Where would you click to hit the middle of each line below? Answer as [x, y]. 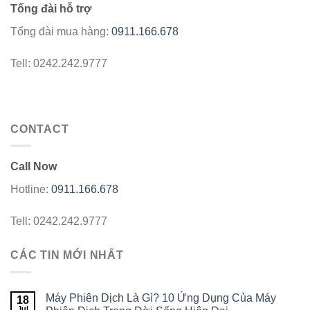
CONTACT [40, 129]
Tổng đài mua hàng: [61, 32]
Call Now [34, 167]
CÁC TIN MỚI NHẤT [67, 255]
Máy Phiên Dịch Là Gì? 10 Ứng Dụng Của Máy [161, 298]
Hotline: [31, 190]
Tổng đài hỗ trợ [51, 9]
